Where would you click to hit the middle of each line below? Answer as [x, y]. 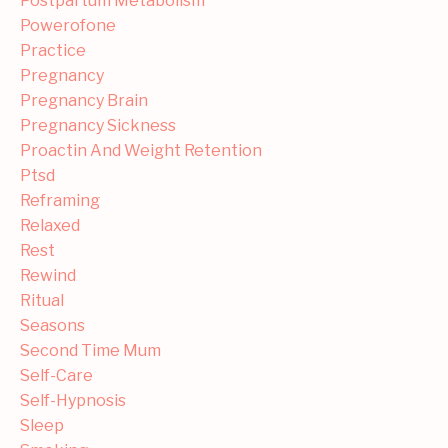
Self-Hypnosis [73, 400]
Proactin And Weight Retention [141, 150]
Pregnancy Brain [84, 100]
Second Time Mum [90, 350]
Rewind [48, 275]
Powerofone [68, 25]
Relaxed [50, 225]
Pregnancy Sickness [98, 125]
